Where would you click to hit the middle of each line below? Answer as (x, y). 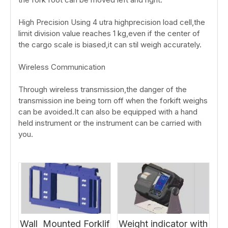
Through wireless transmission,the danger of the (103, 89)
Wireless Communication (62, 67)
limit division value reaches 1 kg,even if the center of (109, 33)
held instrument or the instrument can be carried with (110, 123)
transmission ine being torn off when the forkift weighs (113, 101)
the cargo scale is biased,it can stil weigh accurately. (110, 45)
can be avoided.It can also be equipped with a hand (108, 112)
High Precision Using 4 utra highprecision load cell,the (112, 22)
